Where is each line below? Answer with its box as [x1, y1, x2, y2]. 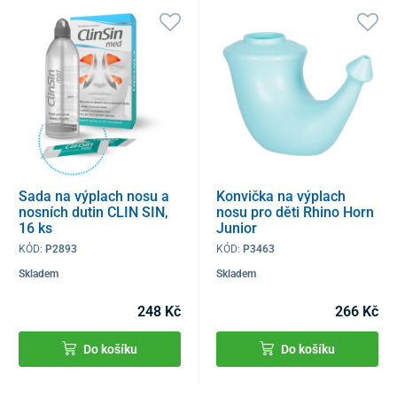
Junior [216, 219, 258, 237]
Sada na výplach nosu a [19, 187, 169, 205]
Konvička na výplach [216, 187, 346, 205]
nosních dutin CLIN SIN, [19, 203, 168, 221]
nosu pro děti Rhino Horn [216, 203, 375, 221]
